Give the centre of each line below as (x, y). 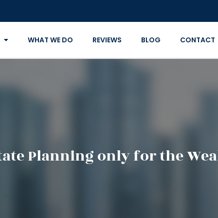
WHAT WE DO (50, 40)
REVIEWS (107, 40)
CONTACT (197, 40)
